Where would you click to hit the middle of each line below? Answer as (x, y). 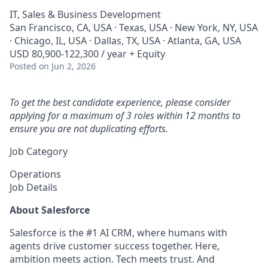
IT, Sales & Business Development (85, 14)
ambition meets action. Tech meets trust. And (112, 259)
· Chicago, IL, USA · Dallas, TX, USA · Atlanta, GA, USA (125, 41)
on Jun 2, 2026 (67, 66)
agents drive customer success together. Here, (115, 246)
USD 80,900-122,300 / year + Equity (87, 54)
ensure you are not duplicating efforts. (89, 129)
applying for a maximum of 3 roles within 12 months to (125, 115)
